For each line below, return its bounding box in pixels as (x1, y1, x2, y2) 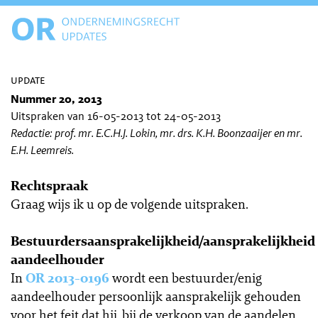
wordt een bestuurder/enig (112, 269, 262, 286)
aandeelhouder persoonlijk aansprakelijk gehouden (11, 287, 301, 305)
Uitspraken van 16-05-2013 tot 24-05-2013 (11, 109, 221, 124)
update (11, 72, 45, 87)
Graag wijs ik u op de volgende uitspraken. (11, 195, 248, 212)
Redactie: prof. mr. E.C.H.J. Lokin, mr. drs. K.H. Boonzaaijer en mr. (11, 126, 302, 141)
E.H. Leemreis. (11, 143, 74, 158)
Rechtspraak (11, 177, 88, 194)
